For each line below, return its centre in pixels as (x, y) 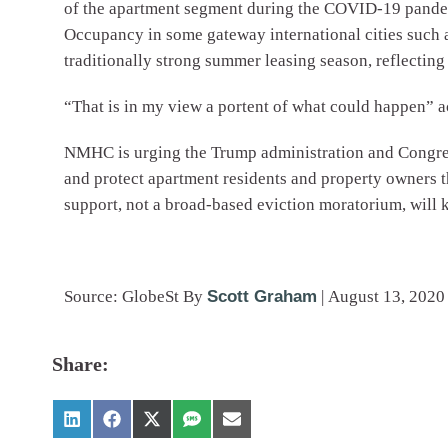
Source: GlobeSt (123, 296)
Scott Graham (262, 296)
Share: (80, 364)
